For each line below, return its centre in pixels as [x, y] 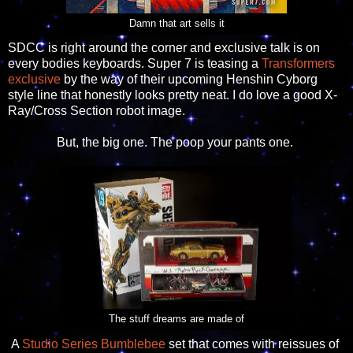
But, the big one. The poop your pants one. [176, 143]
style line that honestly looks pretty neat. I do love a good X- [173, 95]
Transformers [298, 64]
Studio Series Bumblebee [94, 344]
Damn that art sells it [176, 23]
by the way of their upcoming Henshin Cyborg [189, 80]
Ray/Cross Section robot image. [97, 111]
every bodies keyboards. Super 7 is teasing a [135, 64]
